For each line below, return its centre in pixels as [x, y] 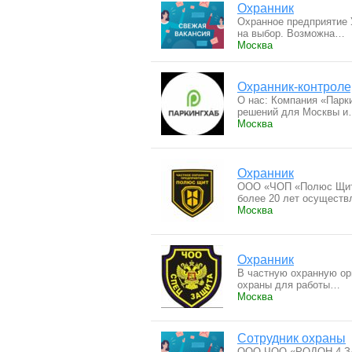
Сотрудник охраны [291, 338]
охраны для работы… [289, 285]
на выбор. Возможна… [291, 33]
